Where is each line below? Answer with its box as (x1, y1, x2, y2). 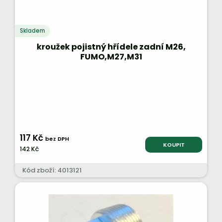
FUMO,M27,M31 (80, 51, 142, 62)
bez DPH (45, 134, 69, 143)
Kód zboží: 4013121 (22, 166, 82, 175)
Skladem (20, 27, 45, 35)
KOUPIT (163, 141, 185, 149)
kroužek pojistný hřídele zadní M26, (36, 41, 186, 53)
